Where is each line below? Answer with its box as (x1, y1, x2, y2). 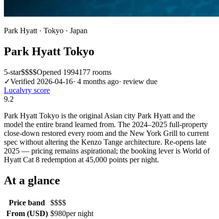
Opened (37, 67, 63, 76)
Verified (10, 77, 35, 86)
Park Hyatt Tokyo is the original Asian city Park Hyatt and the (4, 111, 195, 120)
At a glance (4, 174, 60, 187)
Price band (9, 198, 45, 207)
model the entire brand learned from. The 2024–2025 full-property (4, 120, 208, 129)
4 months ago (77, 77, 119, 86)
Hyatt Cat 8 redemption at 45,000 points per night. (4, 155, 159, 164)
